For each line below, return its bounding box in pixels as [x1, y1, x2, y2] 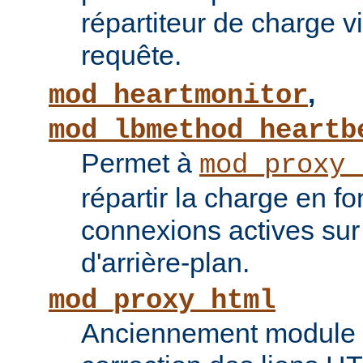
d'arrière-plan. [81, 247, 250, 279]
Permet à [81, 147, 199, 179]
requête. [81, 40, 181, 71]
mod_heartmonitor [49, 80, 308, 112]
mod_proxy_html [49, 285, 275, 317]
